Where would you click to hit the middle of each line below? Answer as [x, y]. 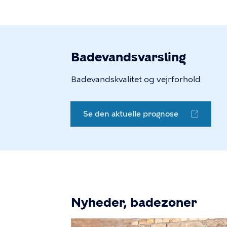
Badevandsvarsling [128, 57]
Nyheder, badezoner [134, 202]
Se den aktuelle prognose [131, 114]
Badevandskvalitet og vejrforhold [136, 79]
